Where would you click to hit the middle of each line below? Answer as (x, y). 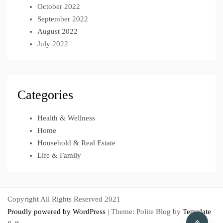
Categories (45, 95)
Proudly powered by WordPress (57, 211)
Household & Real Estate (76, 143)
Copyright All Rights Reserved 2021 (64, 199)
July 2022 (53, 44)
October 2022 (59, 6)
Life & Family (59, 155)
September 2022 (63, 19)
